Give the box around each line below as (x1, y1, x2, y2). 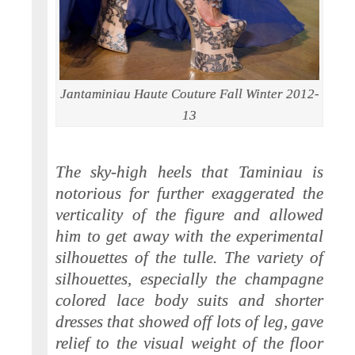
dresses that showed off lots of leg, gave (55, 311, 323, 331)
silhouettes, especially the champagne (55, 269, 323, 288)
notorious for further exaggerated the (55, 183, 323, 203)
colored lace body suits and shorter (55, 290, 323, 310)
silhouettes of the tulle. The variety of (55, 247, 323, 267)
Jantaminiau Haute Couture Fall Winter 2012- (59, 86, 319, 102)
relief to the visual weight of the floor (55, 333, 323, 353)
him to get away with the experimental (55, 226, 323, 246)
